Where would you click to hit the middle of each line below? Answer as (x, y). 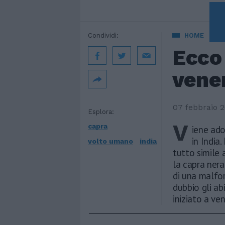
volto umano (110, 141)
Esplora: (101, 112)
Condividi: (103, 35)
